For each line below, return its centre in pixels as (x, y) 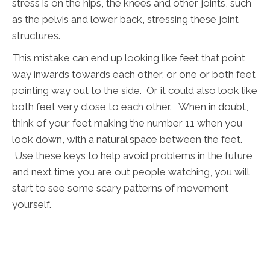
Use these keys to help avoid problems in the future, (133, 156)
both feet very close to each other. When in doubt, (130, 107)
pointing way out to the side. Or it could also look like (135, 91)
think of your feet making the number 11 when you (127, 123)
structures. (36, 36)
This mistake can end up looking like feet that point (129, 58)
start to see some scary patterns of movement (120, 188)
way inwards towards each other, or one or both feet (134, 74)
